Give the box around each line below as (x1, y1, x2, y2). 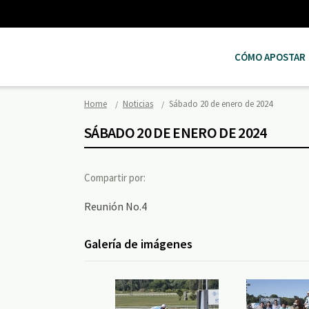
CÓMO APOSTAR (235, 50, 306, 63)
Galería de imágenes (84, 236, 192, 252)
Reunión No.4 (84, 199, 147, 213)
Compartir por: (84, 171, 146, 184)
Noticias (123, 98, 153, 110)
